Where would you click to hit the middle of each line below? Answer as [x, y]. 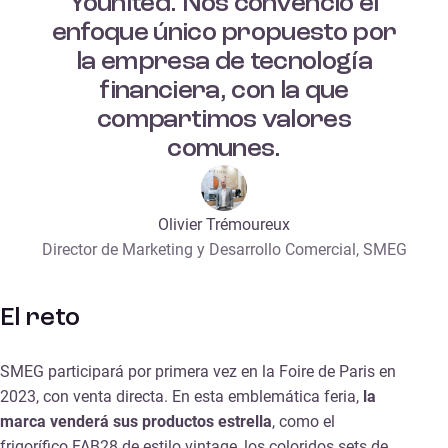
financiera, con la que [224, 90]
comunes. [224, 148]
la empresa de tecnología [224, 61]
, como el [303, 421]
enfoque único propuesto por [224, 32]
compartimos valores [224, 119]
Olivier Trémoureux [224, 224]
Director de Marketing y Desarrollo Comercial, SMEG [224, 249]
